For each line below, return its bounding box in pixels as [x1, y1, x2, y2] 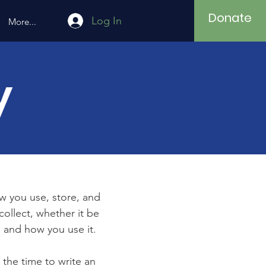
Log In [91, 14, 122, 27]
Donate [208, 9, 252, 26]
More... [8, 16, 36, 27]
